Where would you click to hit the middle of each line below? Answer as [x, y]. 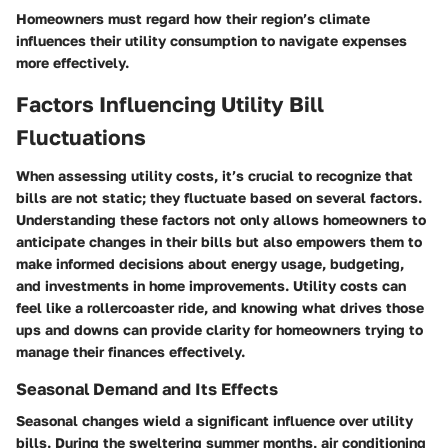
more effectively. [72, 63]
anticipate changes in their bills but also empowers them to [219, 241]
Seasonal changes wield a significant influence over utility [214, 421]
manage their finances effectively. [130, 351]
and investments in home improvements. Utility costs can [211, 285]
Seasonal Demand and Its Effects [147, 388]
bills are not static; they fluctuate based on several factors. [219, 197]
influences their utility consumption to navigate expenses [211, 41]
